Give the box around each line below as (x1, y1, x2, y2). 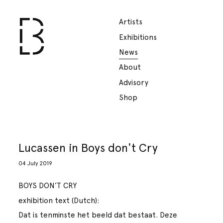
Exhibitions (119, 32, 157, 42)
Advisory (119, 78, 148, 87)
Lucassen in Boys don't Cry (18, 140, 158, 154)
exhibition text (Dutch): (18, 196, 100, 205)
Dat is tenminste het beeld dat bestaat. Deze (18, 211, 178, 220)
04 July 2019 (18, 160, 53, 167)
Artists (119, 17, 142, 27)
